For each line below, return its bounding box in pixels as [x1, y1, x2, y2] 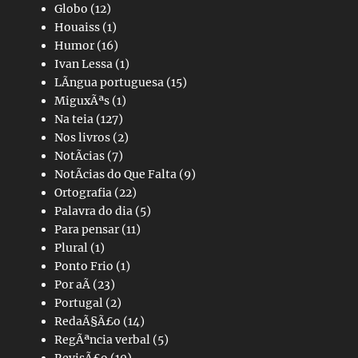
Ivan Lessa [54, 56, 113, 71]
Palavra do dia [54, 203, 133, 218]
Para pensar [54, 221, 119, 237]
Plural [54, 240, 88, 255]
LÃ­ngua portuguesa [54, 74, 164, 89]
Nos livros [54, 129, 110, 145]
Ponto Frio [54, 258, 113, 273]
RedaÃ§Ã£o [54, 313, 121, 328]
